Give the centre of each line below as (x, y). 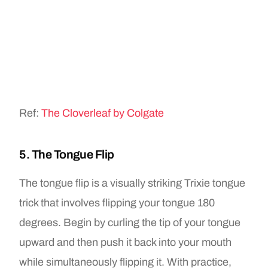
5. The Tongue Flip (67, 154)
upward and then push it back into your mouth (126, 242)
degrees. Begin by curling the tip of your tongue (130, 222)
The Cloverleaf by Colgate (103, 113)
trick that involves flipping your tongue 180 (117, 202)
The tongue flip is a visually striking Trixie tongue (133, 183)
